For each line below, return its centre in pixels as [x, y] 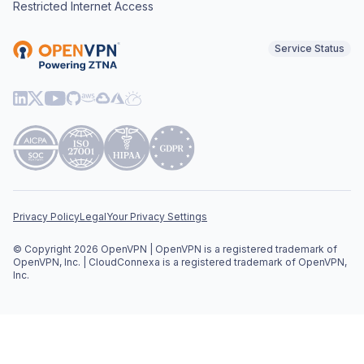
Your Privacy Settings [157, 217]
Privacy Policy [46, 217]
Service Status [310, 49]
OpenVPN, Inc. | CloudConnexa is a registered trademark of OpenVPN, [180, 262]
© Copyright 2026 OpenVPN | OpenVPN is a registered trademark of [175, 249]
